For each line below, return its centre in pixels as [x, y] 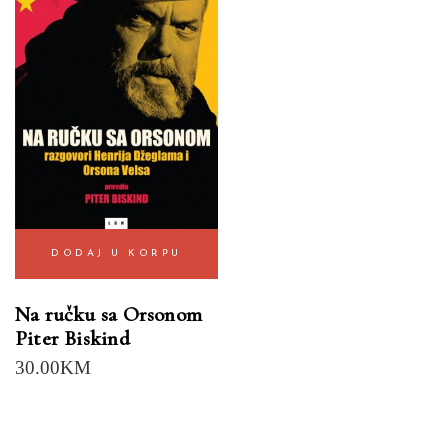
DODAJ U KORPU [116, 254]
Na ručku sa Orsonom [108, 314]
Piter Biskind [72, 338]
